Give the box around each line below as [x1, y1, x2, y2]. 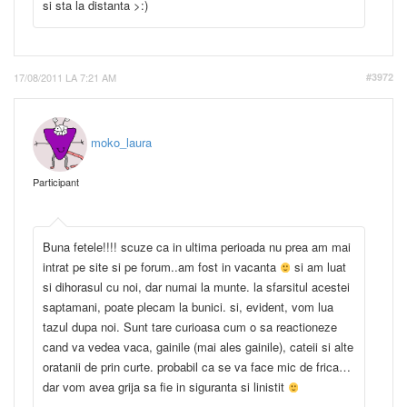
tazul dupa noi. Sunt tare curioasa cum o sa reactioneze [43, 317, 337, 335]
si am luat [291, 257, 347, 275]
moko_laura [91, 134, 152, 152]
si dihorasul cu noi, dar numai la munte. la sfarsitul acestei [43, 277, 350, 295]
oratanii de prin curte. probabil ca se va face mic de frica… [43, 357, 351, 375]
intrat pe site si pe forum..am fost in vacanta [43, 257, 280, 275]
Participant [33, 174, 79, 189]
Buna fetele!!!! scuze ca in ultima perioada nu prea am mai [43, 237, 351, 255]
